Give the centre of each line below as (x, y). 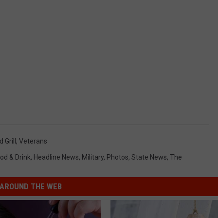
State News (149, 157)
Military (93, 157)
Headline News (56, 157)
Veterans (33, 141)
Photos (118, 157)
